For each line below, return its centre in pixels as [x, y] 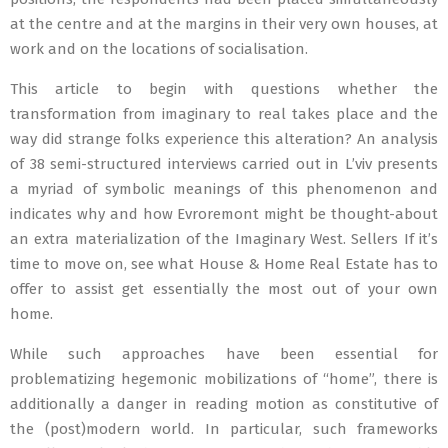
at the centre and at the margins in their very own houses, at [224, 24]
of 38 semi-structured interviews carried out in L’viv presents [224, 164]
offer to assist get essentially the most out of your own [224, 289]
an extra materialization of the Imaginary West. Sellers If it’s [224, 239]
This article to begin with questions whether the [224, 89]
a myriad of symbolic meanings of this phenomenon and [224, 189]
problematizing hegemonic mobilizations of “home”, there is [224, 379]
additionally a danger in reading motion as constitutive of [224, 404]
